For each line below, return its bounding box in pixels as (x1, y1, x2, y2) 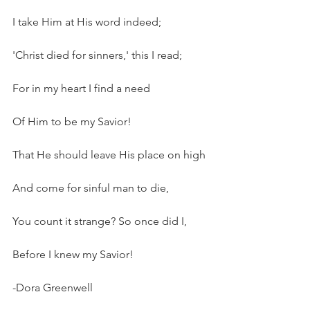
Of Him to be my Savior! (12, 115, 131, 128)
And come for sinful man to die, (12, 181, 169, 194)
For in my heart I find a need (12, 82, 150, 95)
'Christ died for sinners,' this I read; (12, 48, 182, 62)
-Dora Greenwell (12, 281, 93, 294)
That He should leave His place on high (12, 148, 206, 161)
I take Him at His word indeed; (12, 15, 161, 28)
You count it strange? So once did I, (12, 215, 187, 228)
